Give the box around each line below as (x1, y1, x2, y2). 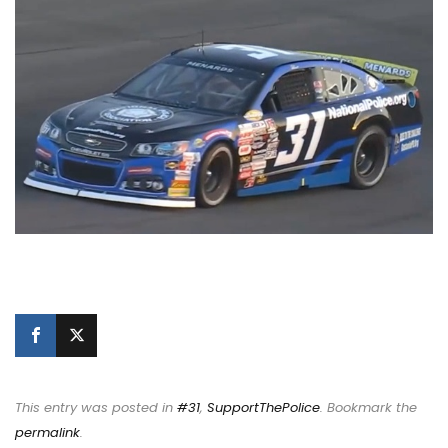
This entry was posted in (15, 397, 177, 417)
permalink (15, 422, 80, 442)
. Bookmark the (320, 397, 417, 417)
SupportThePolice (207, 397, 320, 417)
